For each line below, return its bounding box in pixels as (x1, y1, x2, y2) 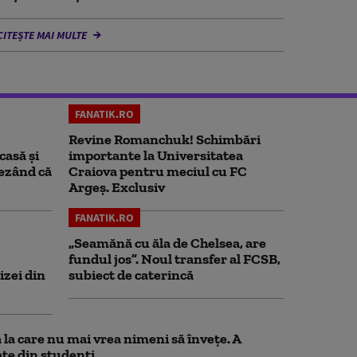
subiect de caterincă (69, 266, 194, 284)
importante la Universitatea (69, 147, 243, 164)
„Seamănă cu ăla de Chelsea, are (69, 234, 266, 252)
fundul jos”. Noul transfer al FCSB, (69, 250, 280, 268)
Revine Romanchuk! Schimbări (69, 131, 261, 148)
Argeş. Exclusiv (69, 178, 165, 196)
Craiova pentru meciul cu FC (69, 163, 247, 180)
